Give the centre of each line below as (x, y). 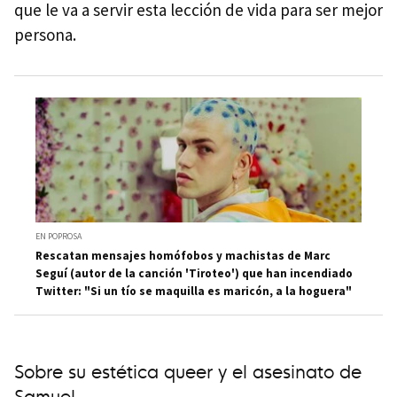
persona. (45, 35)
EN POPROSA (58, 237)
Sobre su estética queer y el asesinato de (188, 370)
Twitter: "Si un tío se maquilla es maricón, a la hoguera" (194, 292)
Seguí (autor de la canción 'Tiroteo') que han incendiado (194, 274)
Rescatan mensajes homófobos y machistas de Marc (183, 256)
